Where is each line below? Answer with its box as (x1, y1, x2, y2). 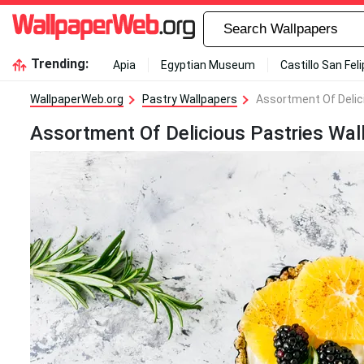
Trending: (30, 56, 89, 71)
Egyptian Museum (160, 58, 255, 71)
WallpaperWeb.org (30, 93, 123, 106)
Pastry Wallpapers (142, 93, 237, 106)
